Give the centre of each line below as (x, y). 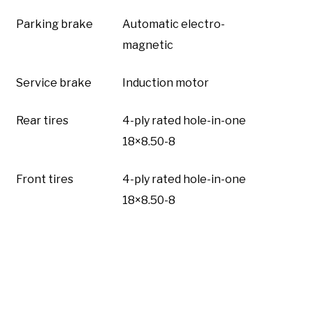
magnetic (148, 45)
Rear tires (42, 120)
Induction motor (166, 82)
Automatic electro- (174, 24)
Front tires (45, 179)
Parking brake (54, 24)
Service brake (54, 82)
